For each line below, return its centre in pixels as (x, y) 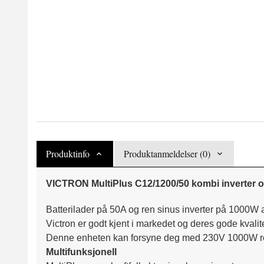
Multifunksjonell (81, 252)
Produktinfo (68, 154)
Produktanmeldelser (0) (167, 154)
